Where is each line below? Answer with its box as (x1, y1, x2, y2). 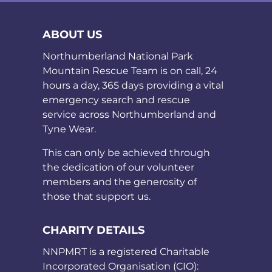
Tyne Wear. (42, 123, 96, 135)
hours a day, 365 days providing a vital (42, 80, 223, 92)
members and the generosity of (42, 175, 197, 188)
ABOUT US (42, 28, 102, 42)
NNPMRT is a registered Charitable (42, 245, 209, 257)
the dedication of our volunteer (42, 161, 194, 173)
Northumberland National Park (42, 50, 193, 63)
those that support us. (42, 190, 151, 202)
